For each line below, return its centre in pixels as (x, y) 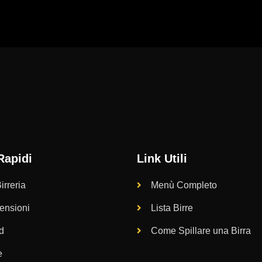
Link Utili (162, 158)
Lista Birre (172, 208)
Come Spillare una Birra (201, 230)
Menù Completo (184, 185)
